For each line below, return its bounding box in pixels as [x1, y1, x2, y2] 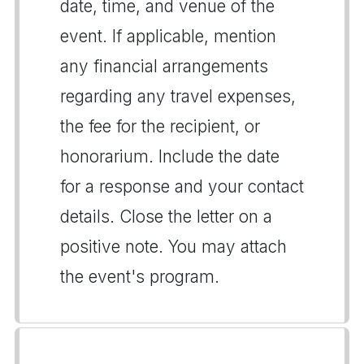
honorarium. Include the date [60, 145, 279, 167]
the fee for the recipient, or [60, 115, 260, 136]
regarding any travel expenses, [60, 85, 296, 106]
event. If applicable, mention [60, 25, 276, 46]
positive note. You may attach [60, 236, 287, 257]
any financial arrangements [60, 55, 268, 76]
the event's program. [60, 266, 219, 287]
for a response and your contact [60, 175, 304, 197]
